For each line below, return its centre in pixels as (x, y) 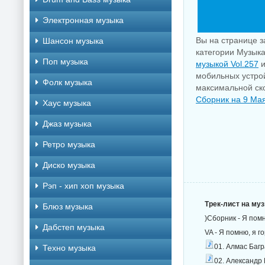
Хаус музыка (67, 103)
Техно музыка (69, 248)
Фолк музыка (67, 82)
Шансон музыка (73, 41)
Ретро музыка (69, 144)
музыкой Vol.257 (227, 64)
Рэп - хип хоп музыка (83, 186)
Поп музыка (65, 62)
